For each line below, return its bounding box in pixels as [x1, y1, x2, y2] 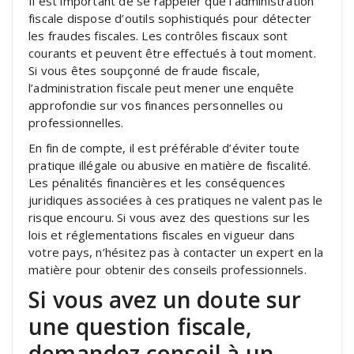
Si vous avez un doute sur [28, 284, 302, 314]
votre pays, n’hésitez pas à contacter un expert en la [28, 243, 324, 260]
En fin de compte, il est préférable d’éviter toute [28, 139, 300, 156]
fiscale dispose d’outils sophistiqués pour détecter [28, 9, 312, 26]
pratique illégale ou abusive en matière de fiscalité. [28, 156, 311, 173]
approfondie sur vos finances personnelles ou [28, 96, 283, 113]
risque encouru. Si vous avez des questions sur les [28, 209, 311, 225]
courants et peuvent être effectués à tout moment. [28, 44, 316, 61]
